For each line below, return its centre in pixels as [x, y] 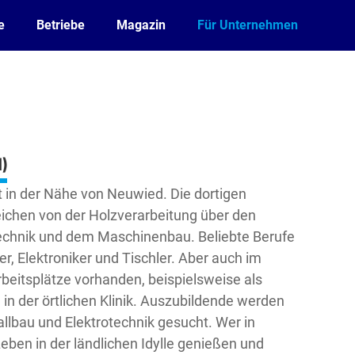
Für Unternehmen [248, 25]
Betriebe [61, 25]
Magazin [141, 25]
